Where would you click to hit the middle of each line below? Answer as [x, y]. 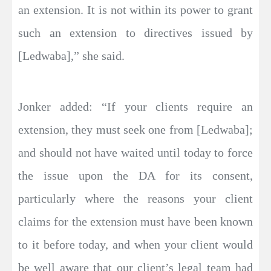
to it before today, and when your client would [135, 244]
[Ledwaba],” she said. [71, 56]
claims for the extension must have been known [135, 221]
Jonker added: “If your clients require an [135, 106]
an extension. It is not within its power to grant [135, 10]
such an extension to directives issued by [135, 33]
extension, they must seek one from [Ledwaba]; [135, 129]
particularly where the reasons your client [135, 198]
